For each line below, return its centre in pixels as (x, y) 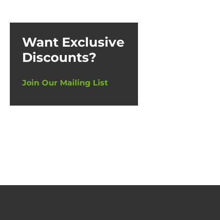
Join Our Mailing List (65, 82)
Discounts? (59, 57)
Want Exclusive (73, 42)
